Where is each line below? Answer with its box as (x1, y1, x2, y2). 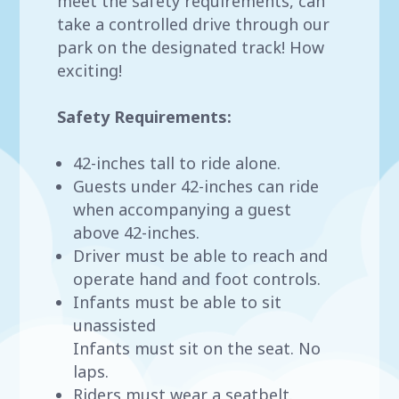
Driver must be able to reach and (73, 245, 329, 267)
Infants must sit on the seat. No (73, 338, 322, 360)
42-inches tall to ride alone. (73, 152, 281, 175)
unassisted (73, 314, 157, 337)
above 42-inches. (73, 222, 200, 244)
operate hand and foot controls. (73, 268, 322, 290)
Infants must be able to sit (73, 291, 282, 313)
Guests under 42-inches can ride (73, 175, 320, 198)
